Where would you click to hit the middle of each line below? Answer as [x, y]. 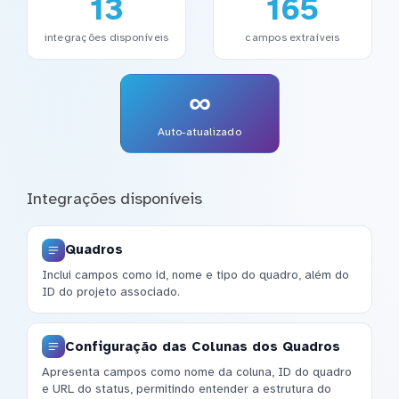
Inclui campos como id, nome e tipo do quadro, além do [195, 275]
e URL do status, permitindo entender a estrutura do [187, 388]
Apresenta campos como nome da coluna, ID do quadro [197, 371]
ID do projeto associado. [111, 292]
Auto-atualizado [199, 131]
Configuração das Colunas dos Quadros [203, 346]
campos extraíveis [293, 38]
